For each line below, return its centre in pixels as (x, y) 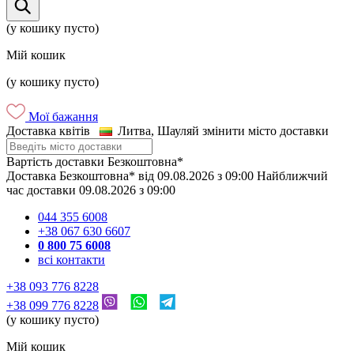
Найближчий (292, 176)
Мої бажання (63, 117)
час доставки (43, 190)
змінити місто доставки (265, 131)
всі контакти (72, 260)
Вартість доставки (57, 162)
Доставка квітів (48, 131)
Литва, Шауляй (160, 131)
